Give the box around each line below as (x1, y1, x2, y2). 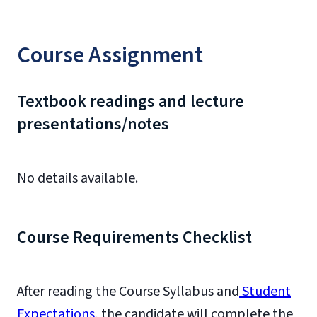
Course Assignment (17, 39, 203, 71)
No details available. (17, 168, 138, 188)
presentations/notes (17, 112, 169, 137)
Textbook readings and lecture (17, 89, 244, 114)
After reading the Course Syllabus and (17, 282, 239, 301)
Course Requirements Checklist (17, 225, 252, 250)
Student (239, 282, 291, 301)
